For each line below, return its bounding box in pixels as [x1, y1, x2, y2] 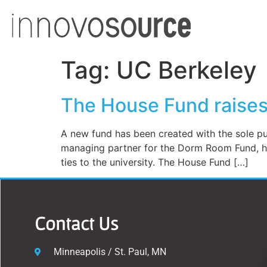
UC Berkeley [116, 55, 257, 85]
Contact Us [35, 213, 118, 234]
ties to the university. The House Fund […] [61, 156, 249, 168]
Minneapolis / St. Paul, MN [53, 246, 166, 258]
